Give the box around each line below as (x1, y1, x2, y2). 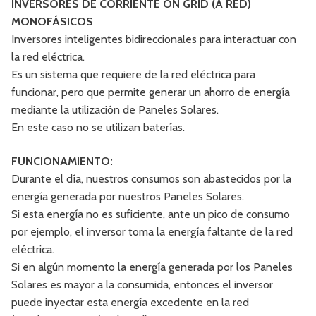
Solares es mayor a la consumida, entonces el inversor (11, 277, 273, 291)
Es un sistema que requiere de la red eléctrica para (11, 68, 255, 82)
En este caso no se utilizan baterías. (11, 121, 185, 135)
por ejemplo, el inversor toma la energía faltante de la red (11, 224, 293, 238)
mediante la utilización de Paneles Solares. (11, 103, 219, 117)
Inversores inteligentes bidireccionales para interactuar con (11, 32, 296, 47)
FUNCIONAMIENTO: (11, 154, 113, 168)
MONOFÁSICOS (11, 15, 93, 29)
